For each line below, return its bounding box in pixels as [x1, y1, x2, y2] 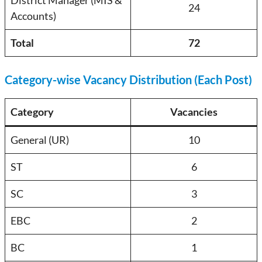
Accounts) [11, 9, 56, 22]
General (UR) [11, 133, 69, 146]
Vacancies [170, 105, 218, 118]
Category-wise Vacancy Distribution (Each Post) [5, 73, 252, 87]
